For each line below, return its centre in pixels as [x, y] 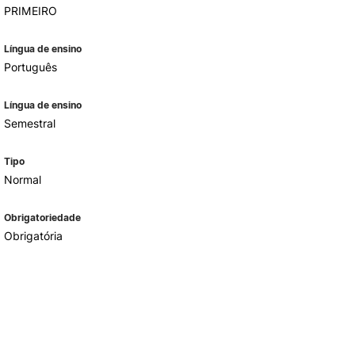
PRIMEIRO [30, 11]
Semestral [29, 123]
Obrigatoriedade [42, 218]
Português [30, 67]
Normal [22, 179]
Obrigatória [33, 236]
